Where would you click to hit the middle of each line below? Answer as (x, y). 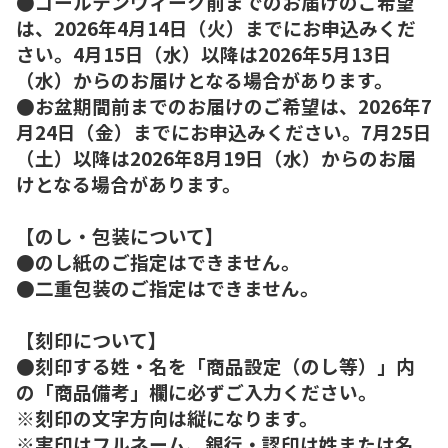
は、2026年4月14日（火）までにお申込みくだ (216, 27)
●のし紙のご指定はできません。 (158, 261)
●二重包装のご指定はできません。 (167, 287)
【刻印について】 (91, 339)
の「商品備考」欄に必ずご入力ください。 (196, 391)
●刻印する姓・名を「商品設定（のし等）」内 (215, 365)
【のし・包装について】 (120, 235)
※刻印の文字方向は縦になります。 (167, 417)
